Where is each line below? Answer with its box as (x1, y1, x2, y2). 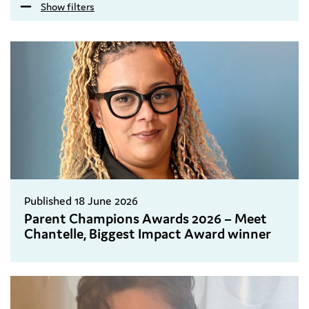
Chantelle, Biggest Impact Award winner (24, 225, 271, 243)
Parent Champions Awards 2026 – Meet (24, 210, 267, 228)
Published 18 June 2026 (24, 193, 138, 209)
